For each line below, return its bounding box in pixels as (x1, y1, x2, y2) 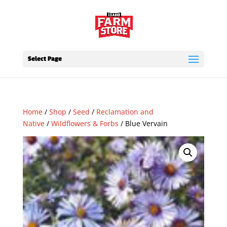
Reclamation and (96, 107, 154, 117)
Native (22, 119, 45, 128)
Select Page (27, 55, 62, 63)
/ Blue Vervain (118, 119, 168, 128)
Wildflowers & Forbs (51, 119, 119, 128)
